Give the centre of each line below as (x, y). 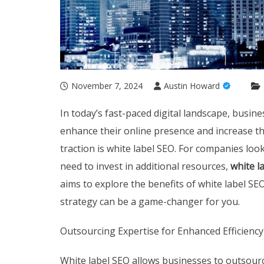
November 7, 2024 (107, 86)
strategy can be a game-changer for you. (150, 202)
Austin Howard (192, 86)
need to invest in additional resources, (145, 166)
